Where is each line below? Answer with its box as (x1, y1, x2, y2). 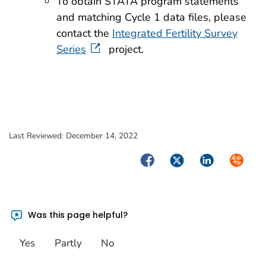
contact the (56, 26, 112, 41)
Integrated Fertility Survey (112, 26, 237, 41)
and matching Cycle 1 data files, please (56, 10, 246, 25)
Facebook (138, 152, 184, 167)
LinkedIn (197, 152, 238, 167)
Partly (54, 236, 82, 251)
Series (56, 42, 86, 57)
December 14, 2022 (66, 130, 138, 142)
